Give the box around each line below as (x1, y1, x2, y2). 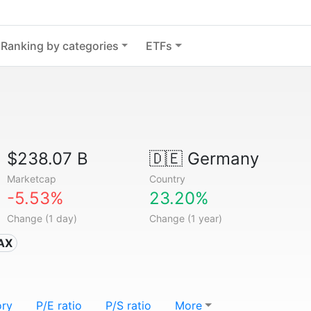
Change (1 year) (149, 212, 222, 224)
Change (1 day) (7, 212, 78, 224)
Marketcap (7, 173, 57, 185)
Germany (182, 149, 259, 169)
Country (149, 173, 185, 185)
